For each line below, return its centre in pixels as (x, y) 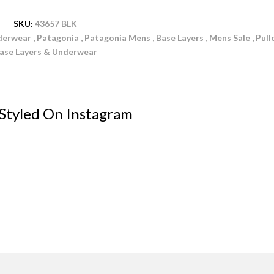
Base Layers (180, 37)
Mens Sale (229, 37)
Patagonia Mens (117, 37)
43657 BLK (56, 23)
